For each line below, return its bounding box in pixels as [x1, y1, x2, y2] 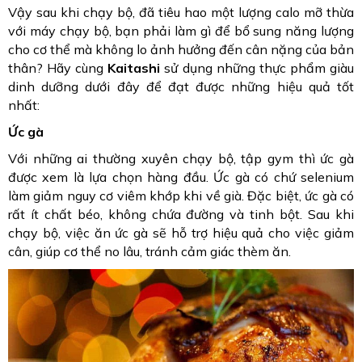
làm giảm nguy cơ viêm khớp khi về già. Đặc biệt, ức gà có [8, 187, 354, 204]
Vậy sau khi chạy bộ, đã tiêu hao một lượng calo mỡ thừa [8, 4, 354, 21]
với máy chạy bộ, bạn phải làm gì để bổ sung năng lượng [8, 23, 354, 40]
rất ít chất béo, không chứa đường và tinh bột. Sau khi [8, 206, 354, 223]
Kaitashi [107, 60, 161, 77]
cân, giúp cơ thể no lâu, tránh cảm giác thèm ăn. [8, 243, 291, 260]
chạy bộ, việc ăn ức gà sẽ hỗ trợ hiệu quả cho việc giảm [8, 225, 354, 242]
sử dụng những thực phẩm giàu [160, 60, 355, 77]
